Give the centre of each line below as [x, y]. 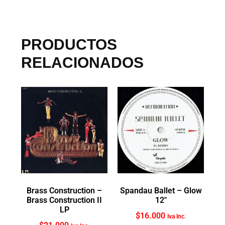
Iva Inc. [177, 217]
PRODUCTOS [69, 44]
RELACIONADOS [82, 62]
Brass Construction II [64, 200]
